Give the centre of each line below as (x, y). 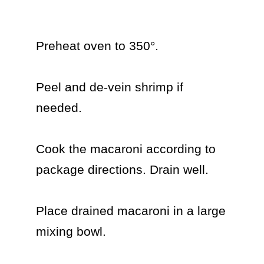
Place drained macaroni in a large (131, 211)
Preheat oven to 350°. (97, 46)
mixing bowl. (71, 231)
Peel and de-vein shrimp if (109, 87)
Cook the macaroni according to (126, 149)
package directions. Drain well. (122, 169)
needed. (59, 108)
